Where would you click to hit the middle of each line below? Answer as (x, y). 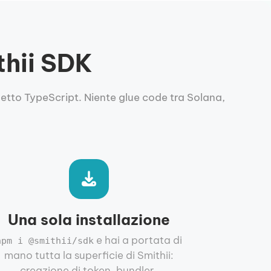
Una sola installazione (89, 219)
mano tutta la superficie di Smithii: (89, 255)
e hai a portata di (138, 240)
